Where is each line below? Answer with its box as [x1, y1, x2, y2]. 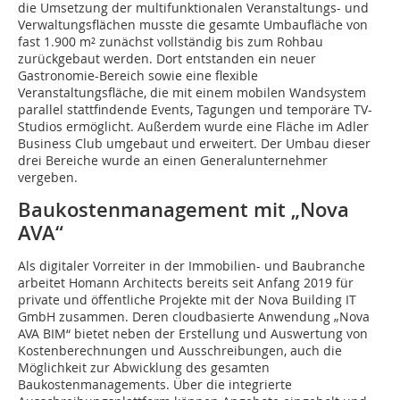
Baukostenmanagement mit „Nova [18, 196, 349, 224]
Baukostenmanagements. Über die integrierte [18, 376, 292, 394]
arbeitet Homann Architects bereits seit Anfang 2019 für [18, 274, 354, 292]
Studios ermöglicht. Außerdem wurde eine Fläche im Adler [18, 118, 369, 136]
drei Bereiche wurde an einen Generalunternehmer [18, 152, 328, 170]
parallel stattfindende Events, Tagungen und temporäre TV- [18, 101, 372, 119]
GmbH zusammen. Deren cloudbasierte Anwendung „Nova [18, 308, 370, 326]
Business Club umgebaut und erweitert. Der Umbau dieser [18, 135, 371, 153]
